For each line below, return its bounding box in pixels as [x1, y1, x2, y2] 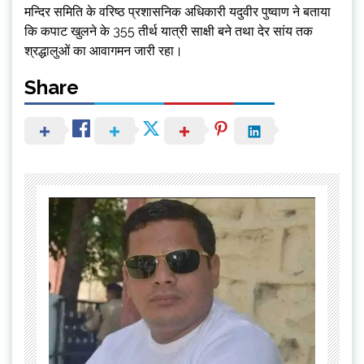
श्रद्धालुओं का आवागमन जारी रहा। [24, 43, 183, 59]
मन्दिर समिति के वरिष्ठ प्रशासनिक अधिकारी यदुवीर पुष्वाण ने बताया [24, 4, 331, 20]
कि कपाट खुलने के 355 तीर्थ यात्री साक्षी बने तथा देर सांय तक [24, 24, 313, 40]
